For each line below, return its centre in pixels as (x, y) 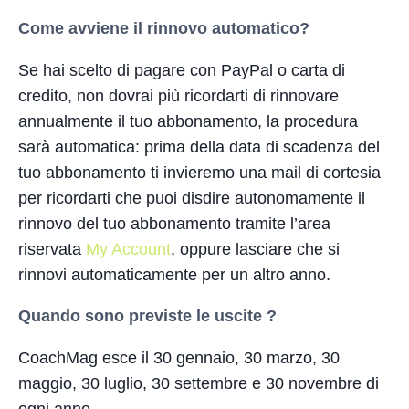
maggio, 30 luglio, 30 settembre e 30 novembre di (199, 383)
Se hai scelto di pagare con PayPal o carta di (182, 70)
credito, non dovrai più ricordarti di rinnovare (178, 95)
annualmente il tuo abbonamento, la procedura (188, 121)
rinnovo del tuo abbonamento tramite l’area (174, 223)
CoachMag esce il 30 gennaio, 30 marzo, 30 (179, 357)
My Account (128, 249)
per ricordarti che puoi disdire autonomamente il (192, 198)
